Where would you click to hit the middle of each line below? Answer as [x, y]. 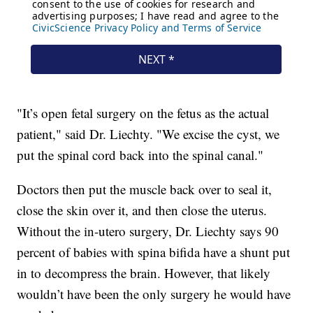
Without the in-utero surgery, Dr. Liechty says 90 [148, 231]
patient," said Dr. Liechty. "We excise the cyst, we [148, 134]
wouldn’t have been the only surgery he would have [154, 294]
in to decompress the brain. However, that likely [144, 273]
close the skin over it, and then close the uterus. [142, 210]
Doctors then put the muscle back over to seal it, [145, 189]
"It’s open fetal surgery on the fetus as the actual [143, 113]
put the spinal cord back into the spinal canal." [140, 155]
